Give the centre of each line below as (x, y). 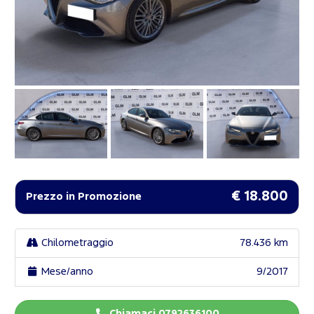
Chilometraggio (76, 243)
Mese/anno (66, 272)
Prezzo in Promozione (84, 197)
